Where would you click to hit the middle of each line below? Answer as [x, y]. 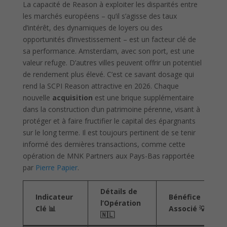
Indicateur [54, 197]
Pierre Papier [56, 168]
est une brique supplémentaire [143, 98]
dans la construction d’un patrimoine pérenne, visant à [111, 109]
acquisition [72, 98]
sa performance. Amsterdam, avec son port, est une [108, 51]
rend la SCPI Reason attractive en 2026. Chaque [101, 86]
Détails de [119, 192]
